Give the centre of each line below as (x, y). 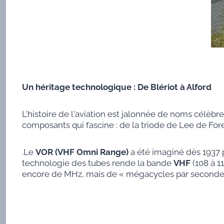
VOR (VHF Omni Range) (82, 152)
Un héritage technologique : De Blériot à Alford (116, 87)
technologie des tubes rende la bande (97, 163)
